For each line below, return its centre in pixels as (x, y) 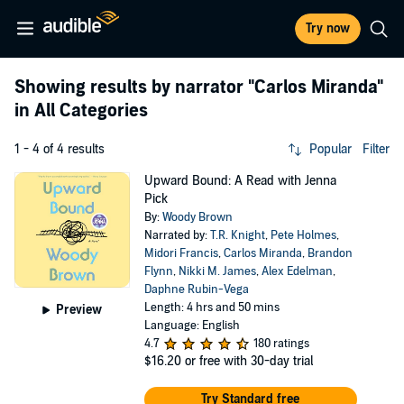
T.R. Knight (237, 235)
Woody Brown (197, 217)
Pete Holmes (303, 235)
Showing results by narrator (131, 87)
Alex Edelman (297, 271)
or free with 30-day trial (248, 361)
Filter (376, 149)
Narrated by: (177, 235)
